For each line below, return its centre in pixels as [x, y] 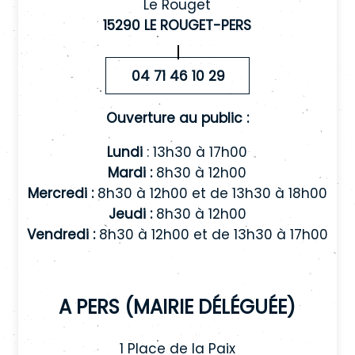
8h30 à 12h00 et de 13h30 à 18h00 [210, 193]
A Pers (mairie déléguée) [177, 304]
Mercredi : [60, 193]
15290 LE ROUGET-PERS [177, 25]
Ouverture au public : [177, 118]
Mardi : [130, 172]
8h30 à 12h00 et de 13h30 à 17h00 [211, 234]
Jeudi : [130, 214]
